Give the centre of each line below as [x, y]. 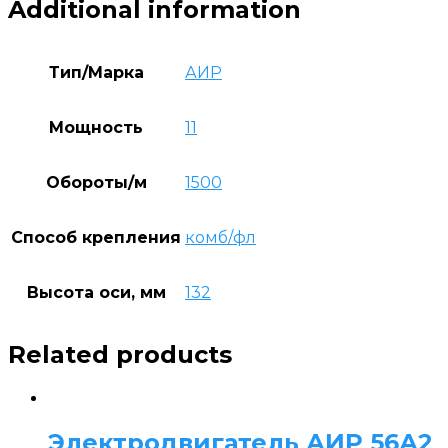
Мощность [96, 127]
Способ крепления [96, 237]
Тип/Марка [96, 72]
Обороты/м [96, 182]
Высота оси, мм [96, 292]
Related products [120, 355]
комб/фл [220, 237]
